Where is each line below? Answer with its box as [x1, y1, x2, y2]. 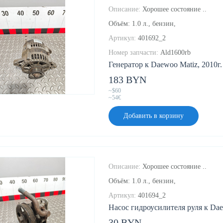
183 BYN [109, 74, 146, 86]
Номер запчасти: [109, 49, 158, 57]
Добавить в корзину [123, 112, 184, 120]
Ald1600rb [160, 49, 191, 57]
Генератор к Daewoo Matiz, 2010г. [109, 60, 222, 69]
